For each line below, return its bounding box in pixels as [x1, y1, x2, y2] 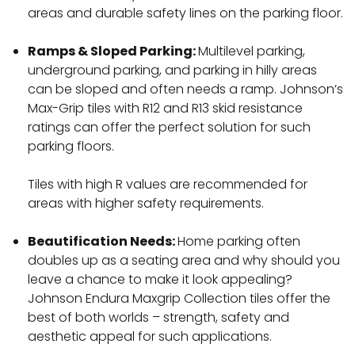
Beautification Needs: [28, 232, 177, 251]
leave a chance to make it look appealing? [28, 270, 292, 289]
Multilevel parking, [198, 42, 305, 61]
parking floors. [28, 137, 114, 156]
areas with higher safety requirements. [28, 194, 264, 213]
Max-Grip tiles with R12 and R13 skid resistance [28, 99, 303, 118]
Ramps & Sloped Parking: [28, 42, 198, 61]
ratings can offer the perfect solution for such [28, 118, 311, 137]
